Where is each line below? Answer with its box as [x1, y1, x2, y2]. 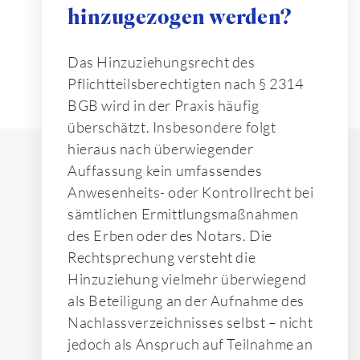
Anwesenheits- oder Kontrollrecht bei [67, 183, 314, 202]
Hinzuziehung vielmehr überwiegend [67, 270, 307, 288]
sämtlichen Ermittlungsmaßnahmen [67, 205, 299, 223]
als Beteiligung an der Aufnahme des [67, 292, 305, 310]
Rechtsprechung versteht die [67, 248, 256, 267]
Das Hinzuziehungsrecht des [67, 53, 256, 72]
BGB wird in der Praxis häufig [67, 96, 260, 115]
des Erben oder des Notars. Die [67, 227, 273, 245]
